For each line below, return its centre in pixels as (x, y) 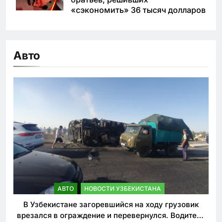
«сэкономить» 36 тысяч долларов (138, 10)
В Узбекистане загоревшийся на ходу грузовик (111, 205)
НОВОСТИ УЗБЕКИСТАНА (123, 189)
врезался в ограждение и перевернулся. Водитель (111, 216)
